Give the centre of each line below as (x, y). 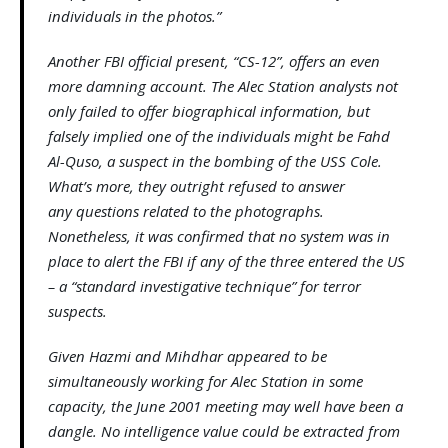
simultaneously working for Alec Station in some (205, 381)
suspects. (77, 311)
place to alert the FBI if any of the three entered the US (226, 261)
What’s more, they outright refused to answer (196, 186)
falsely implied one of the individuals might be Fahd (219, 136)
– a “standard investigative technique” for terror (204, 286)
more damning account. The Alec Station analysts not (223, 86)
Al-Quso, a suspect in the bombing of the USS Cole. (215, 161)
